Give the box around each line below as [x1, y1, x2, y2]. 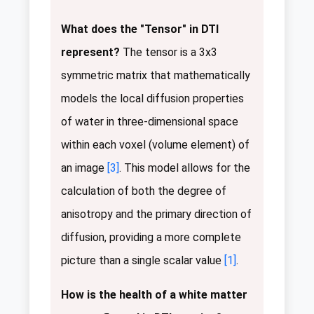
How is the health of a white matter [61, 287, 247, 301]
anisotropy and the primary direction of [61, 207, 252, 221]
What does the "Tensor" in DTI [61, 22, 219, 36]
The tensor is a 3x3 [120, 45, 217, 59]
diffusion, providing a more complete [61, 230, 241, 244]
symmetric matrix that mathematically [61, 68, 250, 82]
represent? [61, 45, 120, 59]
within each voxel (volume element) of [61, 137, 250, 151]
